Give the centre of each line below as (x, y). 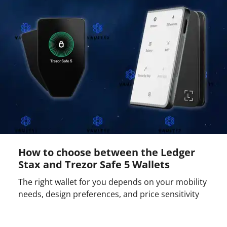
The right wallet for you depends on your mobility (112, 182)
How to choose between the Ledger (107, 152)
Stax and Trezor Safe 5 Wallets (94, 164)
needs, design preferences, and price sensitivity (109, 194)
